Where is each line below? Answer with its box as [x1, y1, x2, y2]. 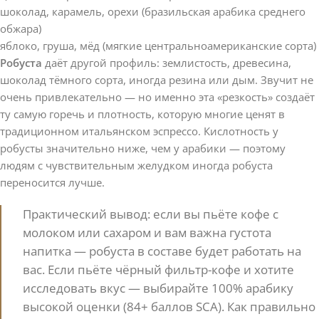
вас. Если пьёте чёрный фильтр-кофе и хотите [23, 261, 294, 278]
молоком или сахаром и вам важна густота [23, 224, 271, 241]
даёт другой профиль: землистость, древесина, [42, 55, 291, 70]
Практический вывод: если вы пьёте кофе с [23, 205, 278, 222]
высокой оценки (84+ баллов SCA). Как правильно [23, 298, 315, 315]
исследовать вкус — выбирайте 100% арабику [23, 279, 293, 296]
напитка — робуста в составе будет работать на [23, 242, 301, 259]
